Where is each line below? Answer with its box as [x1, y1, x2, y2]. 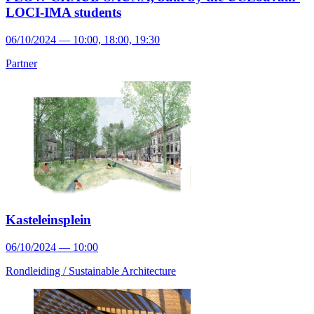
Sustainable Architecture [69, 264, 176, 277]
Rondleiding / [6, 264, 69, 277]
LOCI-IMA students [6, 5, 121, 20]
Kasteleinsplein [6, 212, 91, 228]
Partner [6, 57, 37, 69]
